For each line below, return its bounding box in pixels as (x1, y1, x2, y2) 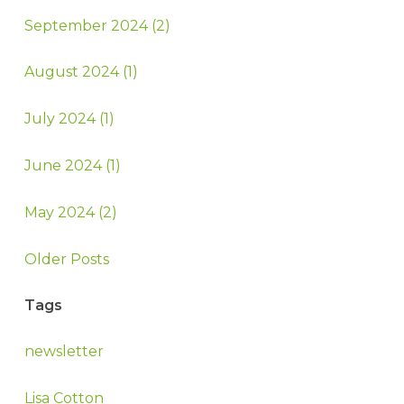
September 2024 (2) (23, 16, 170, 34)
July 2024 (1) (23, 110, 115, 128)
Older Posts (23, 250, 109, 268)
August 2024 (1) (23, 63, 138, 81)
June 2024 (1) (23, 157, 121, 175)
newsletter (23, 343, 104, 361)
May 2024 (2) (23, 204, 117, 222)
